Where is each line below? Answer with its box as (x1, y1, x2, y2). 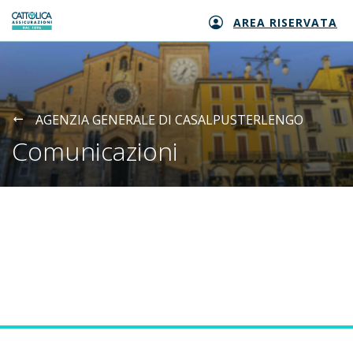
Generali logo (12, 20, 91, 38)
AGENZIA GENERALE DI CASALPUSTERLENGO (35, 111, 303, 128)
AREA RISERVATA (233, 15, 337, 31)
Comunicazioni (12, 134, 178, 168)
